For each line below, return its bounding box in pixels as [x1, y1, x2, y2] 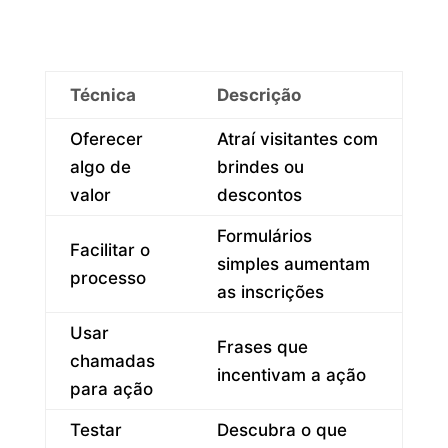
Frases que [216, 336, 308, 357]
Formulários [216, 225, 312, 246]
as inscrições [216, 281, 324, 302]
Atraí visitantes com [216, 128, 378, 149]
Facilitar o [69, 239, 150, 260]
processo [69, 267, 146, 288]
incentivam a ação [216, 364, 366, 385]
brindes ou [216, 156, 304, 177]
